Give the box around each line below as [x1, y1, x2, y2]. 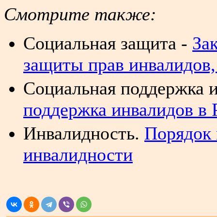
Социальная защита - [23, 32, 192, 53]
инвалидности [23, 144, 133, 165]
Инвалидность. [23, 123, 144, 143]
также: [94, 3, 156, 24]
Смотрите [4, 3, 90, 24]
